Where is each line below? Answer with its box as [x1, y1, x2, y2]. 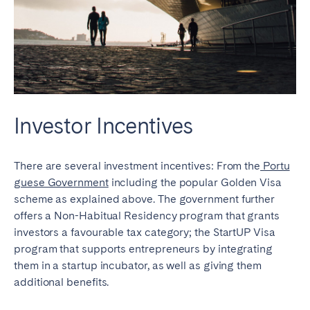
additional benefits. [14, 275, 109, 289]
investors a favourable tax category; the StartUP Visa [14, 226, 275, 239]
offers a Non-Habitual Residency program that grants [14, 209, 280, 223]
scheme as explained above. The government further [14, 192, 275, 206]
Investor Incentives [14, 112, 193, 140]
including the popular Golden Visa [108, 176, 282, 190]
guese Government [14, 176, 109, 190]
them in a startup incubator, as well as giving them [14, 259, 262, 273]
